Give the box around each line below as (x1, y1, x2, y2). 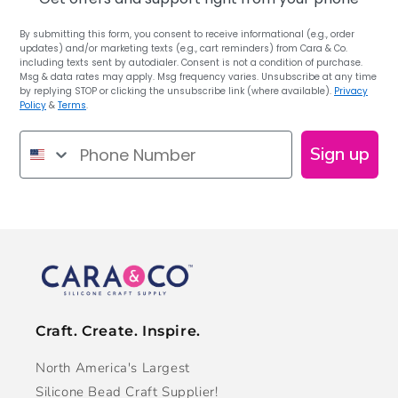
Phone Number (19, 131, 144, 154)
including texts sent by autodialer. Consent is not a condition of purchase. (20, 56, 362, 70)
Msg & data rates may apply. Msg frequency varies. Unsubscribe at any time (20, 70, 377, 84)
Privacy (334, 84, 368, 99)
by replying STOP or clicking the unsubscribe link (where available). (20, 84, 334, 99)
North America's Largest (36, 359, 190, 377)
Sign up (310, 142, 370, 167)
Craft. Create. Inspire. (36, 322, 201, 339)
